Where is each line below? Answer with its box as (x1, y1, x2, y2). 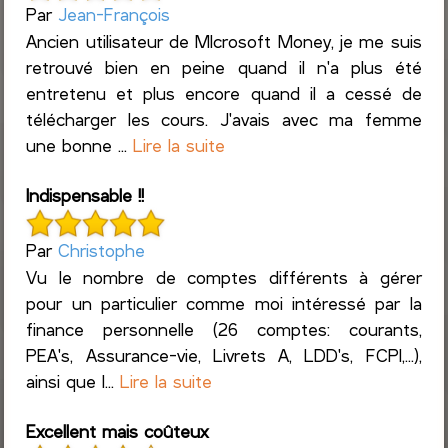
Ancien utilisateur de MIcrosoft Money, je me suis (26, 30, 422, 53)
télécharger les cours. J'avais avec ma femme (26, 108, 422, 131)
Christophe (58, 238, 146, 261)
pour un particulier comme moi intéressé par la (26, 291, 422, 314)
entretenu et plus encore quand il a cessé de (26, 82, 422, 105)
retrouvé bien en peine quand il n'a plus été (26, 56, 422, 79)
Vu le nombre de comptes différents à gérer (26, 265, 422, 288)
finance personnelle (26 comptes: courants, (26, 317, 422, 340)
